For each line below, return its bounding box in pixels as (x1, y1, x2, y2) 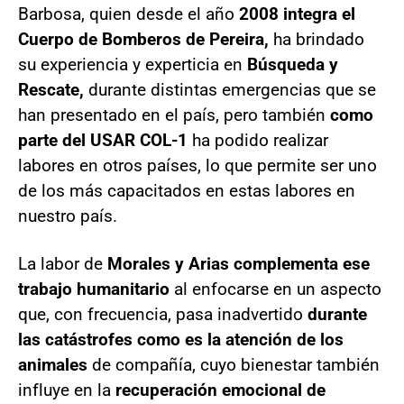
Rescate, (18, 78, 84, 100)
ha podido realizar (188, 129, 328, 151)
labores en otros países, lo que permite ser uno (18, 154, 377, 176)
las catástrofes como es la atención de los (18, 328, 344, 350)
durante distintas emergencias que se (84, 78, 376, 100)
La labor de (18, 252, 107, 274)
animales (18, 353, 92, 375)
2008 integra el (239, 3, 355, 24)
